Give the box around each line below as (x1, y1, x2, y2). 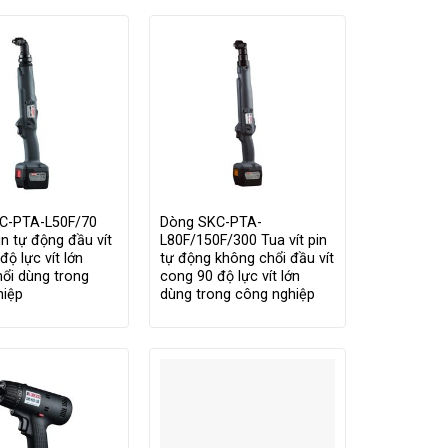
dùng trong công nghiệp (159, 285, 315, 303)
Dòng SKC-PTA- (159, 213, 262, 231)
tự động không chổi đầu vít (159, 249, 334, 267)
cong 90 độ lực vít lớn (159, 267, 300, 285)
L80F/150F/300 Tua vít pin (159, 231, 327, 249)
